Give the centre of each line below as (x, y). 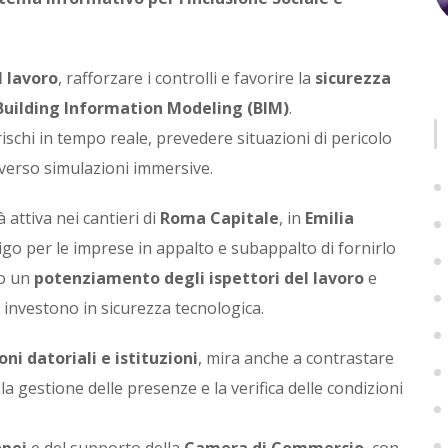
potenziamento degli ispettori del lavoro (199, 278)
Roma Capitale (219, 218)
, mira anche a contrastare (296, 358)
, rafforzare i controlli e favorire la (186, 78)
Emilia (329, 218)
